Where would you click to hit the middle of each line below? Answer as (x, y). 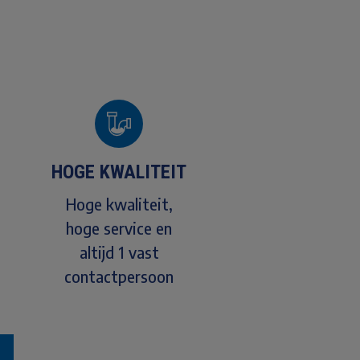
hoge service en (119, 227)
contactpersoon (119, 276)
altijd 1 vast (119, 252)
